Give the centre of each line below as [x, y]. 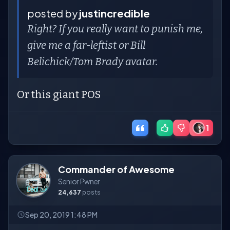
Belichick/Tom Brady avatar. [92, 62]
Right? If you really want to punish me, [115, 29]
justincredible [114, 13]
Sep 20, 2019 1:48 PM [61, 215]
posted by [53, 13]
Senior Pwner [79, 181]
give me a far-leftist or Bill [86, 45]
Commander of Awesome [116, 169]
